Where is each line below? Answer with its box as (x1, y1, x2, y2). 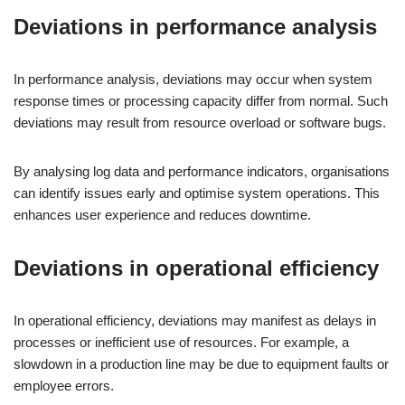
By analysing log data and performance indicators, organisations (14, 164, 390, 179)
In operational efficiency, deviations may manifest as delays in (14, 313, 376, 328)
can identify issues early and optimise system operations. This (14, 185, 380, 201)
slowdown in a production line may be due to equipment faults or (14, 356, 389, 372)
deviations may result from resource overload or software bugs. (14, 115, 386, 130)
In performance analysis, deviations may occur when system (14, 71, 372, 87)
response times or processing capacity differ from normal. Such (14, 93, 388, 108)
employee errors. (14, 378, 114, 393)
